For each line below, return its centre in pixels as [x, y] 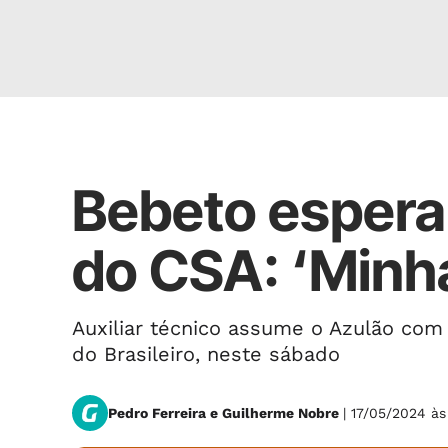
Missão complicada [151, 151]
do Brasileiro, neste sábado [206, 354]
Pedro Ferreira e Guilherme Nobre [225, 413]
